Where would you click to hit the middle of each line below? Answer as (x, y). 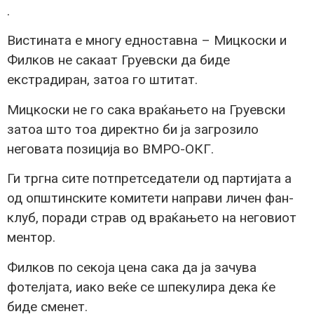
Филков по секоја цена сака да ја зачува (132, 267)
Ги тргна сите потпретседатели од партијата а (149, 179)
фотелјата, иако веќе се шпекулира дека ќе (141, 287)
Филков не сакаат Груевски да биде (118, 60)
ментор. (31, 238)
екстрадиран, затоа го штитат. (102, 80)
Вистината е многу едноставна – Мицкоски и (147, 41)
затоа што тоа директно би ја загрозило (133, 129)
